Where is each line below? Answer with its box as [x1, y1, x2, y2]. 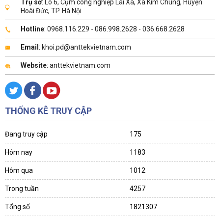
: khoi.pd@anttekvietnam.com [39, 43, 131, 52]
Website [21, 61, 47, 70]
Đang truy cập [5, 130, 48, 138]
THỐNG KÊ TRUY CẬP [5, 106, 92, 116]
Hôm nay [5, 148, 32, 157]
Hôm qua [5, 166, 33, 175]
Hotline [21, 25, 44, 33]
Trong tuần [5, 185, 39, 193]
